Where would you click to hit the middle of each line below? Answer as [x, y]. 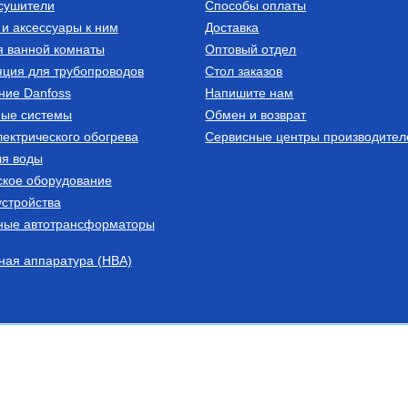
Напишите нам [250, 92]
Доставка [232, 27]
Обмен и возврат [256, 114]
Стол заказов [244, 71]
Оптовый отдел [251, 49]
